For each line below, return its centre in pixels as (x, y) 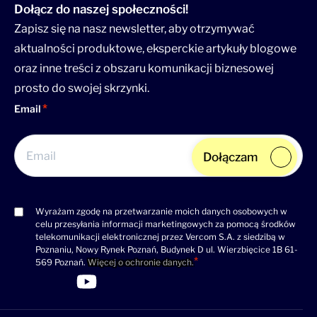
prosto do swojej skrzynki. (82, 88)
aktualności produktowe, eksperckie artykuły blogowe (155, 49)
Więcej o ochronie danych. (141, 263)
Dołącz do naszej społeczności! (101, 10)
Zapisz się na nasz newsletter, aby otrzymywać (134, 29)
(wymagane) (42, 235)
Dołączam (230, 157)
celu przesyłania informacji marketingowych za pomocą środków (166, 224)
